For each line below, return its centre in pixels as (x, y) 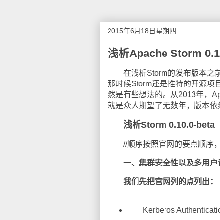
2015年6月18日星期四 (142, 31)
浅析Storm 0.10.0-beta (169, 125)
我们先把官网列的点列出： (170, 181)
